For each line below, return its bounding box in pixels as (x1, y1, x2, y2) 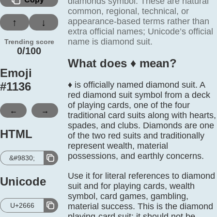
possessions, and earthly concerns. (68, 151, 204, 161)
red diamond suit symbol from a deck (68, 90, 210, 100)
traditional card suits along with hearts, (68, 110, 216, 120)
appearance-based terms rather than (68, 16, 209, 26)
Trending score (4, 38, 54, 46)
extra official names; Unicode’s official (68, 27, 213, 36)
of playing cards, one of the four (68, 100, 190, 110)
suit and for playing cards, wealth (68, 181, 195, 191)
